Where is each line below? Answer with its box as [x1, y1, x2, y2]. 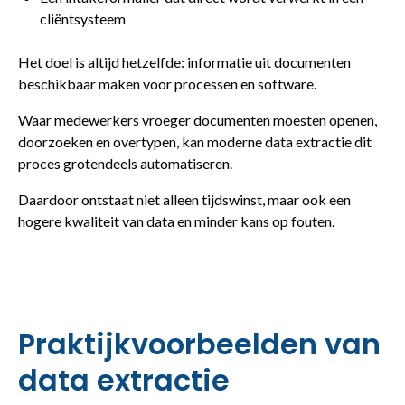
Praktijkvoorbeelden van [18, 323, 381, 364]
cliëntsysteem [40, 9, 126, 27]
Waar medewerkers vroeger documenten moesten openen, [18, 110, 377, 128]
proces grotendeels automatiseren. [18, 154, 232, 172]
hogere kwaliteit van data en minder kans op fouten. [18, 212, 334, 230]
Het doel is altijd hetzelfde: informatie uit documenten [18, 52, 351, 71]
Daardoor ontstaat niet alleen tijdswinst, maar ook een [18, 190, 351, 208]
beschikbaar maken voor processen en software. [18, 74, 316, 92]
